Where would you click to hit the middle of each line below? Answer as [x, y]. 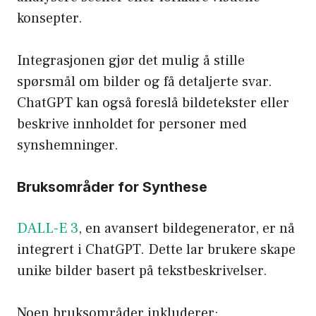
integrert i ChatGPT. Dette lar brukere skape [156, 249]
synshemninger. [68, 145]
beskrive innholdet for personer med [132, 124]
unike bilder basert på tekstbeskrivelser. [142, 271]
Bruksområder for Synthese [112, 187]
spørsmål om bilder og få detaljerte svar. [145, 81]
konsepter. [50, 18]
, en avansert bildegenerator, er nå [187, 228]
